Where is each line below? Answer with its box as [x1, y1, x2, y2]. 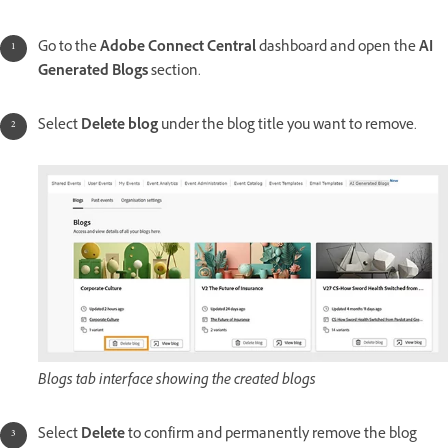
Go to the [38, 37, 100, 61]
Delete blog [81, 115, 158, 139]
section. [148, 61, 201, 85]
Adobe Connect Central [100, 37, 256, 61]
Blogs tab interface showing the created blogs [38, 370, 316, 394]
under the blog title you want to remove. [158, 115, 417, 139]
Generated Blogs [38, 61, 148, 85]
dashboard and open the [256, 37, 419, 61]
